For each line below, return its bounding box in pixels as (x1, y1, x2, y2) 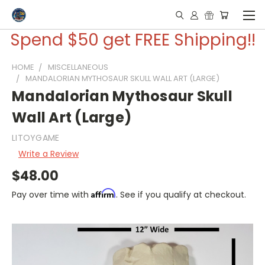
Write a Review (18, 147, 79, 160)
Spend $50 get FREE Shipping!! (9, 28, 256, 51)
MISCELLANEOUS (48, 62, 108, 73)
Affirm (91, 188, 116, 198)
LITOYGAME (12, 132, 60, 144)
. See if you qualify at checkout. (116, 188, 246, 201)
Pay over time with (12, 188, 91, 201)
